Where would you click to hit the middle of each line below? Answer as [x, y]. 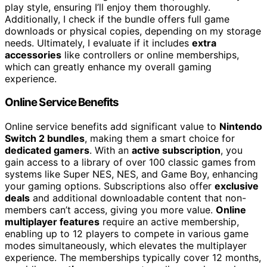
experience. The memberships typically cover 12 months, [133, 257]
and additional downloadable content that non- [138, 198]
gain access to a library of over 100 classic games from [130, 162]
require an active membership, [169, 222]
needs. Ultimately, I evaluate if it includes [98, 43]
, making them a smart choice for [160, 138]
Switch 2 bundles [45, 138]
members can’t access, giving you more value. [110, 210]
